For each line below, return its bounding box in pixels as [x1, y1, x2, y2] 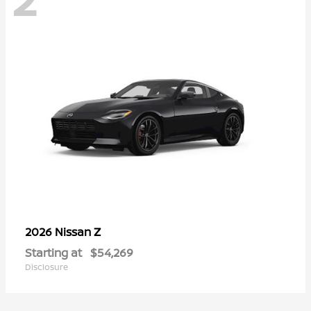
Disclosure [25, 260, 68, 273]
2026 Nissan [25, 224, 94, 239]
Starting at [25, 244, 82, 260]
